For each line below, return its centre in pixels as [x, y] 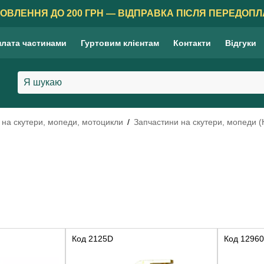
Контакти [192, 43]
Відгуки [241, 43]
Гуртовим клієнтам [120, 43]
